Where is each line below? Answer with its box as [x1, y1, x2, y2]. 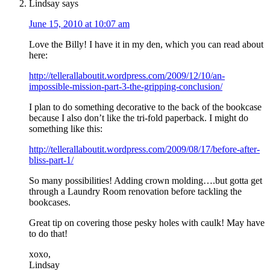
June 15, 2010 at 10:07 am [29, 19, 130, 30]
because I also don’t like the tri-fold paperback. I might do [29, 113, 248, 124]
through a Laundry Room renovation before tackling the [29, 186, 242, 197]
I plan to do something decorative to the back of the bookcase [29, 102, 262, 113]
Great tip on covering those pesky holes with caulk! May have [29, 218, 265, 228]
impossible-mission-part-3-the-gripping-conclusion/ [29, 81, 222, 92]
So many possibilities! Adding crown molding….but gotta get [29, 175, 262, 186]
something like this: [29, 124, 102, 134]
